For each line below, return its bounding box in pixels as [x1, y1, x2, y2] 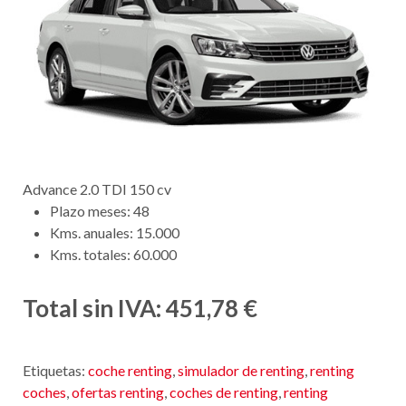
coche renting [88, 362, 172, 380]
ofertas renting [72, 383, 164, 401]
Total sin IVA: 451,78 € [23, 294, 257, 324]
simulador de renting [178, 362, 304, 380]
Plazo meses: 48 [50, 202, 150, 220]
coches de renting [169, 383, 278, 401]
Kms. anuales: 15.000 [50, 224, 179, 242]
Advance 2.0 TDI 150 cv [23, 180, 171, 198]
